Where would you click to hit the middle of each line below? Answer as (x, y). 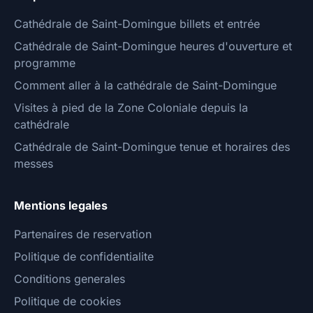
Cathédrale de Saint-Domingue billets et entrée (137, 24)
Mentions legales (61, 206)
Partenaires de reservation (83, 234)
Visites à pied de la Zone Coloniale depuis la (131, 108)
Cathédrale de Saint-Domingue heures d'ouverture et (153, 46)
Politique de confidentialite (84, 257)
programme (45, 63)
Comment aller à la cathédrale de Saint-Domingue (145, 86)
